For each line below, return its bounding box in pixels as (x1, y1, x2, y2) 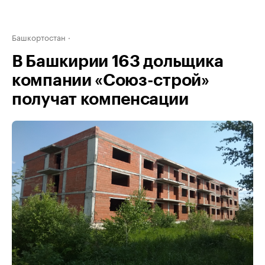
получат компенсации (12, 91, 189, 108)
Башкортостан (12, 31, 66, 43)
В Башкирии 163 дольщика (12, 53, 224, 70)
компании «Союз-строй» (12, 72, 209, 89)
